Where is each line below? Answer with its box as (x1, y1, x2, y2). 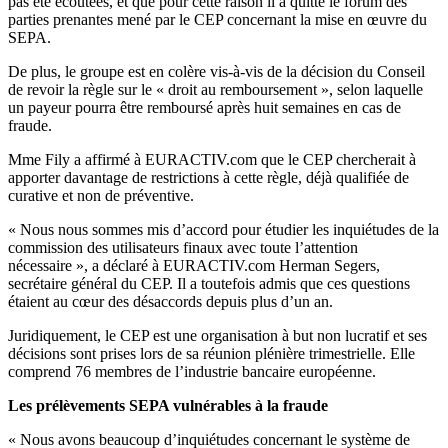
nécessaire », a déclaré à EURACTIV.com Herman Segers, (8, 257, 380, 275)
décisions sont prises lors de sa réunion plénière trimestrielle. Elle (8, 345, 415, 363)
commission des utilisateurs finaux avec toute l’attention (8, 239, 358, 257)
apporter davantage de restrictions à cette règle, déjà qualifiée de (8, 169, 409, 187)
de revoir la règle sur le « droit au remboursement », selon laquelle (8, 81, 423, 99)
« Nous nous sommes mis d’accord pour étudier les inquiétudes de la (8, 221, 439, 239)
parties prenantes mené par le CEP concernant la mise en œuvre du (8, 11, 427, 29)
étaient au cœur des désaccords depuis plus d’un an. (8, 293, 333, 311)
